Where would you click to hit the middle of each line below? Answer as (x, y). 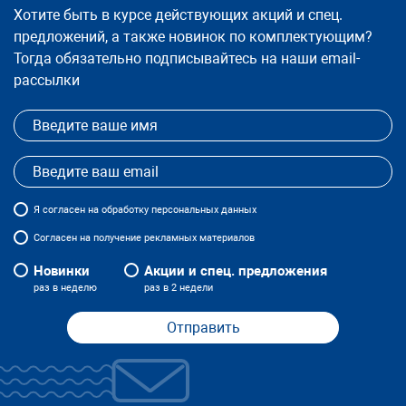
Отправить (203, 328)
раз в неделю (65, 288)
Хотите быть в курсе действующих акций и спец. (178, 15)
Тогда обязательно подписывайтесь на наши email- (187, 59)
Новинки (62, 271)
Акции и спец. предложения (236, 271)
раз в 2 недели (179, 288)
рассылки (47, 81)
